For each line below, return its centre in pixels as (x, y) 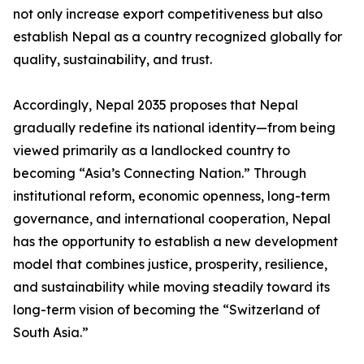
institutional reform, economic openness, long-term (171, 196)
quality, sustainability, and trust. (113, 60)
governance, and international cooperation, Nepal (172, 219)
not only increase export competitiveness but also (168, 14)
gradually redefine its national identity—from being (174, 128)
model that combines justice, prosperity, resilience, (170, 264)
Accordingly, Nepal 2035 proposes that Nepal (156, 105)
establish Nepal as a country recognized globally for (178, 37)
